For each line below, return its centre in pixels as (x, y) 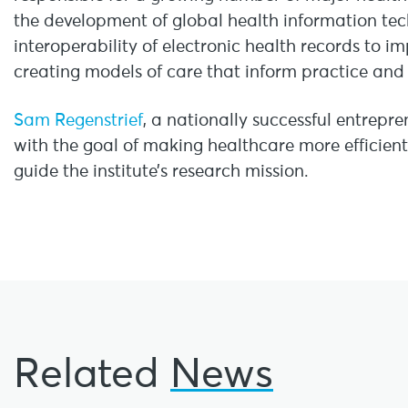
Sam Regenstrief (78, 121)
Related (92, 376)
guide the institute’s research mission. (163, 172)
